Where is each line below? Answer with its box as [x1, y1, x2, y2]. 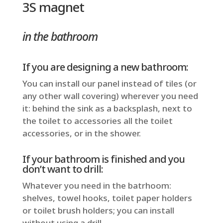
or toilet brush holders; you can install [22, 204, 174, 216]
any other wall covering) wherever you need [22, 90, 198, 102]
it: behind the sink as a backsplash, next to [22, 102, 192, 114]
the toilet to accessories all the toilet [22, 114, 173, 126]
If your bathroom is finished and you [22, 152, 185, 166]
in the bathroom [22, 28, 98, 44]
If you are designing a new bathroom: [22, 60, 188, 74]
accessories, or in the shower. [22, 127, 141, 139]
